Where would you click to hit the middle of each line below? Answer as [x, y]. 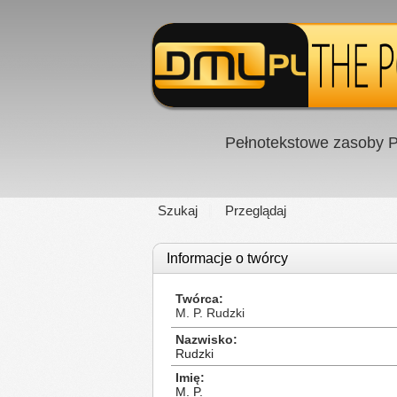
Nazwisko [204, 339]
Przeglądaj [256, 210]
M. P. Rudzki [210, 313]
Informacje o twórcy [227, 258]
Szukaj [178, 210]
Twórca [197, 299]
